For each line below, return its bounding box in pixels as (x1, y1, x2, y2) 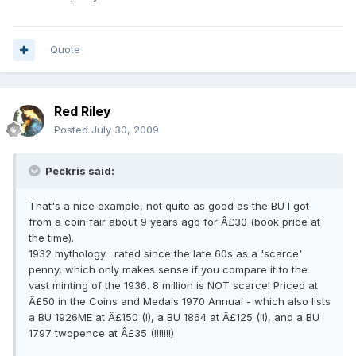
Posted (54, 123, 91, 137)
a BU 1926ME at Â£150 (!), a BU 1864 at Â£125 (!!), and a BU (29, 311, 319, 324)
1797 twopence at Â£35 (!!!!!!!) (29, 327, 174, 340)
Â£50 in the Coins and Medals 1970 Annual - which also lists (29, 295, 331, 308)
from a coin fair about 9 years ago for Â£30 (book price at (29, 215, 320, 229)
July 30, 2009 (91, 123, 159, 137)
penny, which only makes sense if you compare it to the (29, 263, 308, 277)
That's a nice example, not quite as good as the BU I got (29, 199, 309, 213)
